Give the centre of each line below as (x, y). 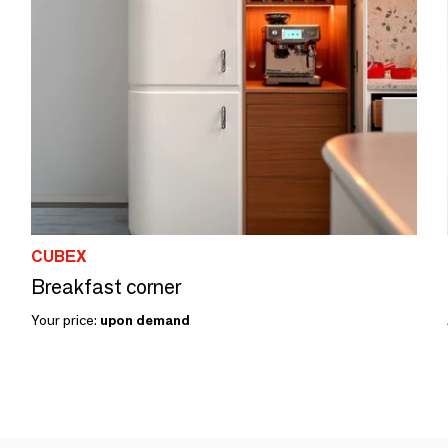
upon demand (145, 320)
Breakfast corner (106, 287)
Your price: (65, 320)
